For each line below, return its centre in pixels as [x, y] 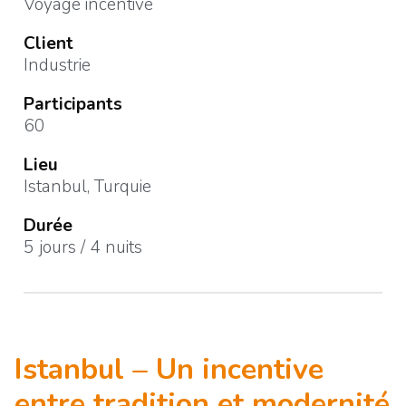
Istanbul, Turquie [87, 187]
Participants [73, 105]
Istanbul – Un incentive [169, 370]
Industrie [57, 66]
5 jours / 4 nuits [83, 248]
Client [48, 44]
